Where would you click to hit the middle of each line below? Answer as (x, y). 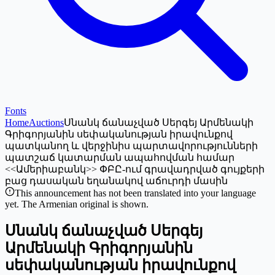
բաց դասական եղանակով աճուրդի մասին (116, 181)
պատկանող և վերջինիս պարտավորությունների (131, 146)
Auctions (46, 122)
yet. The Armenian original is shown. (77, 204)
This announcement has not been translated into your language (135, 193)
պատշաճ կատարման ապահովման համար (120, 157)
